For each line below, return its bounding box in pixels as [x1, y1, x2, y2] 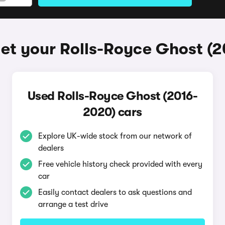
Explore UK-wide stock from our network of [38, 132, 192, 141]
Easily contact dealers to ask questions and [38, 188, 192, 197]
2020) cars [82, 105, 142, 119]
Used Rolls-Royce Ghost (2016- [27, 89, 198, 103]
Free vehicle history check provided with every [38, 160, 202, 169]
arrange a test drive [38, 200, 108, 209]
